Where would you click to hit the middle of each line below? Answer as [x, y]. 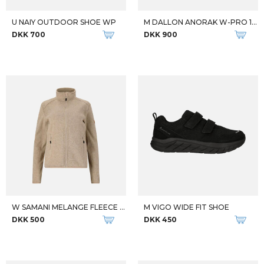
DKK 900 [161, 34]
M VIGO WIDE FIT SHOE [187, 207]
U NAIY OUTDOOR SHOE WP [64, 22]
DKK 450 [160, 220]
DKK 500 [28, 220]
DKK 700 [29, 34]
